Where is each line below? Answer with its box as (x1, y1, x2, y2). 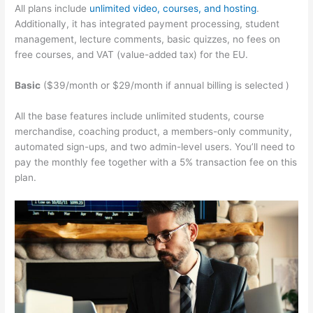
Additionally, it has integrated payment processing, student (15, 18, 280, 30)
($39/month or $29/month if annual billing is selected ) (41, 79, 290, 91)
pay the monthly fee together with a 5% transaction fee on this (15, 156, 298, 168)
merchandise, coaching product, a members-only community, (15, 125, 293, 137)
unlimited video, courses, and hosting (89, 3, 257, 15)
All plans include (15, 3, 90, 15)
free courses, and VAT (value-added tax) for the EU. (15, 49, 249, 61)
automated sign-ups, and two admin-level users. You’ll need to (15, 140, 296, 152)
